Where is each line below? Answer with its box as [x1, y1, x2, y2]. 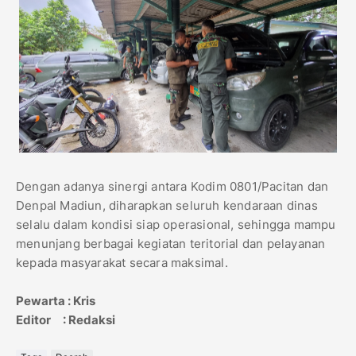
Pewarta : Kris [16, 292, 95, 308]
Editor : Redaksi [16, 311, 115, 327]
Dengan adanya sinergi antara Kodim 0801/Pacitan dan [16, 178, 329, 194]
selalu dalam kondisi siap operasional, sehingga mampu [16, 216, 336, 232]
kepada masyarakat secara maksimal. [16, 254, 228, 270]
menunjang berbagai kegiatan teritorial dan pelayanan [16, 235, 326, 251]
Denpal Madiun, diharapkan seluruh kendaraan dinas [16, 197, 318, 213]
